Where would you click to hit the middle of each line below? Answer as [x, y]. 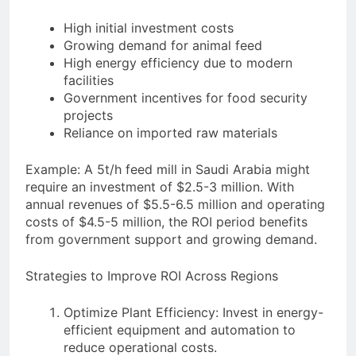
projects [88, 116]
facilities [89, 81]
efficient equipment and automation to [180, 330]
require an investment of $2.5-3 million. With [160, 187]
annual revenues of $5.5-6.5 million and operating [175, 205]
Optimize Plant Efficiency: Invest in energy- [193, 313]
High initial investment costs [149, 28]
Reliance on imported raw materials [170, 133]
